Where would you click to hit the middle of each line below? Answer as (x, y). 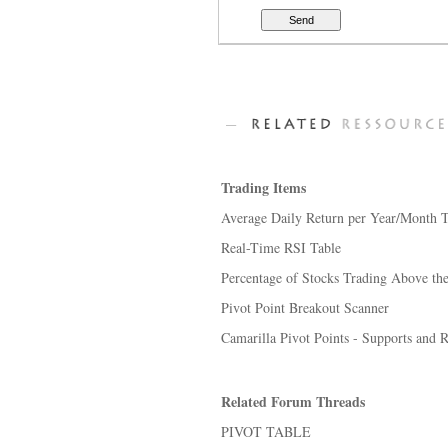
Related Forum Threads (293, 401)
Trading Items (263, 187)
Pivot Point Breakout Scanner (305, 307)
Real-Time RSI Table (281, 247)
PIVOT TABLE (266, 431)
